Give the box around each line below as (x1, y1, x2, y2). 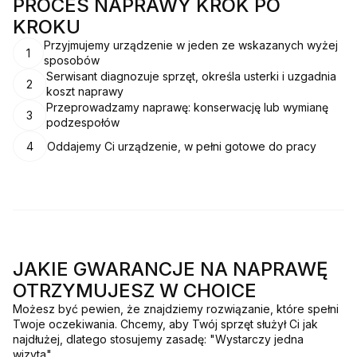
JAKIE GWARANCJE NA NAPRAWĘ (13, 257, 328, 281)
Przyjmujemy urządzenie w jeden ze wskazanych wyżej (44, 38, 338, 53)
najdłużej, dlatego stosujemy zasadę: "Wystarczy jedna (13, 332, 304, 347)
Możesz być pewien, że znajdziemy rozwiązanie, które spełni (13, 302, 339, 316)
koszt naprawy (46, 84, 124, 99)
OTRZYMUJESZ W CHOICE (13, 279, 257, 303)
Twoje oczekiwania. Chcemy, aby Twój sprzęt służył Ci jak (13, 317, 318, 331)
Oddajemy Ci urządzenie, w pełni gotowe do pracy (47, 139, 316, 153)
